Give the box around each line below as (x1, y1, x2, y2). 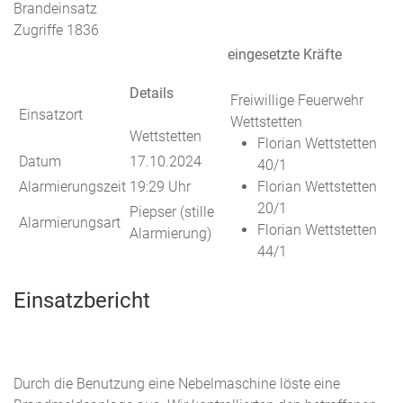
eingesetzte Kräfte (228, 46, 342, 63)
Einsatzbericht (13, 288, 150, 313)
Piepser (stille (130, 203, 214, 220)
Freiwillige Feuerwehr (230, 92, 363, 109)
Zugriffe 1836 (13, 22, 99, 39)
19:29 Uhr (130, 178, 191, 195)
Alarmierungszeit (19, 178, 126, 195)
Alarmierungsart (19, 214, 121, 231)
